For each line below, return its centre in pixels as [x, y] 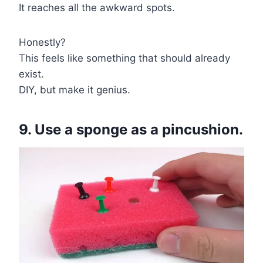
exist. [31, 74]
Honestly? [42, 42]
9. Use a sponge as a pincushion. [131, 129]
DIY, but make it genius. [75, 90]
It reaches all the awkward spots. [97, 7]
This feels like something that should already [124, 58]
